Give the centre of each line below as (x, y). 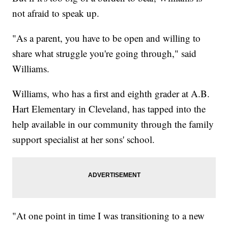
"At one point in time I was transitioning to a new (109, 215)
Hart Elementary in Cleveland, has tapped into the (109, 108)
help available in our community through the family (113, 124)
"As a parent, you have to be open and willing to (107, 38)
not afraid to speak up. (56, 13)
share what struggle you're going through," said (105, 53)
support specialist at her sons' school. (84, 139)
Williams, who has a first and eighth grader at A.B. (111, 93)
